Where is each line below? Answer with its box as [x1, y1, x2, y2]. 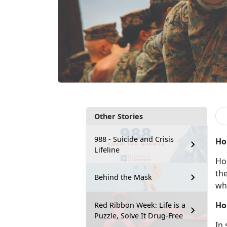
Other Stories [94, 111, 143, 121]
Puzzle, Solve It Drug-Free [94, 210, 183, 220]
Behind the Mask [94, 172, 152, 182]
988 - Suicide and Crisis [94, 134, 174, 144]
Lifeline [94, 144, 120, 155]
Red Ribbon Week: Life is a [94, 200, 185, 210]
